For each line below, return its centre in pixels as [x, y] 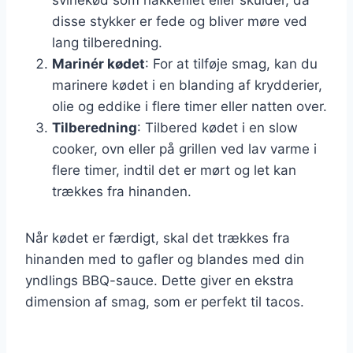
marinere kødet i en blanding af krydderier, [187, 85]
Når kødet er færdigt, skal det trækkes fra [158, 238]
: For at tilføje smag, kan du [231, 63]
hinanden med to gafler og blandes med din [165, 259]
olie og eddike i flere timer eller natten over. [190, 106]
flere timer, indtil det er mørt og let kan [174, 170]
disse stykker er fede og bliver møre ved [180, 21]
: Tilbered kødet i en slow [217, 127]
